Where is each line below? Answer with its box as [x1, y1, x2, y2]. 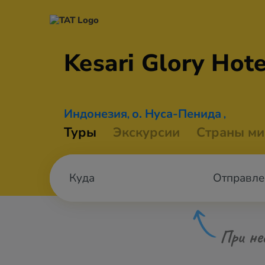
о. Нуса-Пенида [132, 106, 221, 122]
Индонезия [64, 106, 127, 122]
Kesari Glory [64, 47, 212, 79]
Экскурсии [113, 124, 180, 141]
